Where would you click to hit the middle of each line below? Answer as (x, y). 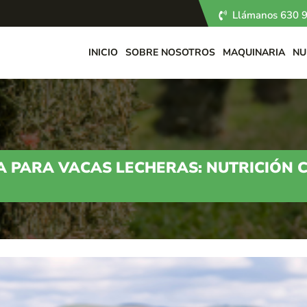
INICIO (103, 52)
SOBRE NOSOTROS (170, 52)
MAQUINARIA (254, 52)
